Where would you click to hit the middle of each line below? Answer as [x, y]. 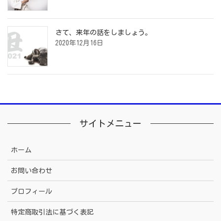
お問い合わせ [32, 170]
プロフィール [32, 191]
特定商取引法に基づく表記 [52, 212]
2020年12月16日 [79, 43]
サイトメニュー [110, 124]
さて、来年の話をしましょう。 [104, 33]
